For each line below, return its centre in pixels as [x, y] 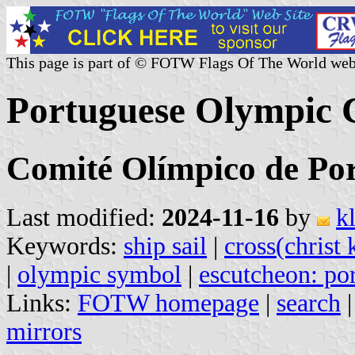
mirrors [44, 331]
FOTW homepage [168, 303]
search [309, 303]
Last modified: [84, 217]
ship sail [165, 246]
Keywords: [65, 246]
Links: [42, 303]
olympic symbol [99, 274]
